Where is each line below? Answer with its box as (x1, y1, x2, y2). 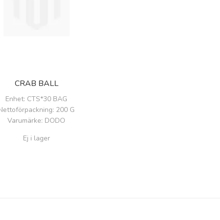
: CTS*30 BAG (24, 94, 67, 104)
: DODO (41, 115, 65, 125)
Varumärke (7, 115, 41, 125)
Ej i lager (23, 133, 50, 143)
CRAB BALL (14, 78, 58, 89)
